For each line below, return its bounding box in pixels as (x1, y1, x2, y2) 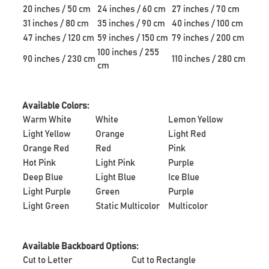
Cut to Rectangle (131, 255, 196, 265)
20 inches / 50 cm (23, 4, 91, 14)
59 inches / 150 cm (97, 33, 169, 43)
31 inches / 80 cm (23, 19, 89, 28)
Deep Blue (23, 172, 64, 182)
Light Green (23, 201, 70, 211)
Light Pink (95, 158, 136, 168)
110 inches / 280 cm (172, 54, 246, 64)
